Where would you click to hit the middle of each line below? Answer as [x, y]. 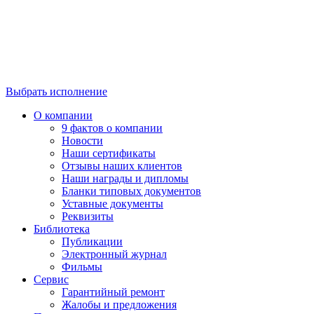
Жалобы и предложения [119, 305]
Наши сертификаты [109, 153]
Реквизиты [88, 217]
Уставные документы [112, 204]
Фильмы [82, 267]
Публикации [92, 242]
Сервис [51, 280]
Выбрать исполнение [56, 92]
